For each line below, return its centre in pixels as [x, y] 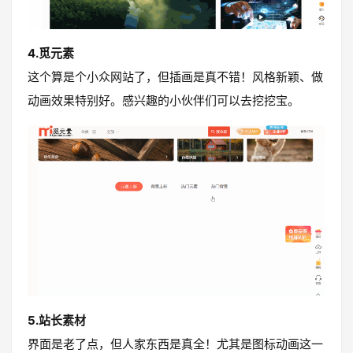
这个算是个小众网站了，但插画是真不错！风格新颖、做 [175, 77]
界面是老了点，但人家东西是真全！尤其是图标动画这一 [175, 344]
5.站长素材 [57, 320]
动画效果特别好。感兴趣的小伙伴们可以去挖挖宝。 [163, 101]
